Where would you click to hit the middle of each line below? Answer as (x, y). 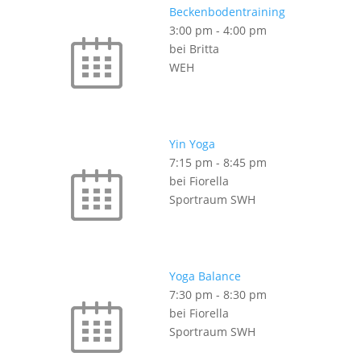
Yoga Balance (205, 276)
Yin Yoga (192, 144)
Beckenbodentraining (227, 12)
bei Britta (194, 49)
